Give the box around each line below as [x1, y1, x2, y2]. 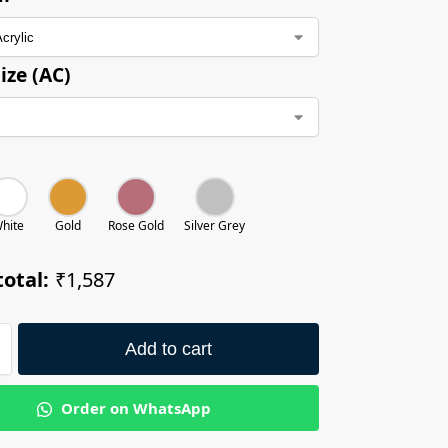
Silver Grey [184, 217, 246, 235]
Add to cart [125, 338, 213, 359]
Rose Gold [108, 217, 165, 235]
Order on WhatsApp [56, 398, 211, 419]
